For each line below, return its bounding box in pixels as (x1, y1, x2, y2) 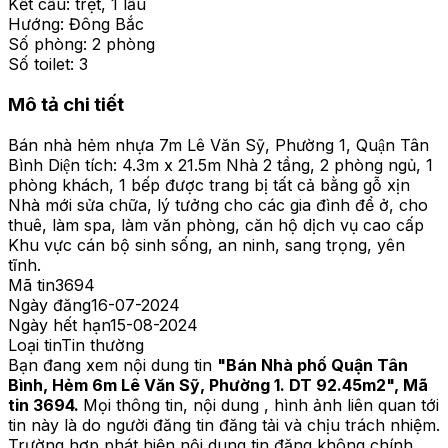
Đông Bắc (69, 14, 144, 35)
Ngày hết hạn (8, 314, 110, 335)
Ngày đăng (8, 294, 91, 315)
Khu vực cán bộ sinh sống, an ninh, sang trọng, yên (8, 234, 405, 255)
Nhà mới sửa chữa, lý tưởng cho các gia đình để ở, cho (8, 194, 428, 215)
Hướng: (8, 14, 64, 35)
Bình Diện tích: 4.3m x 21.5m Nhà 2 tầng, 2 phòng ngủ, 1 (8, 154, 433, 175)
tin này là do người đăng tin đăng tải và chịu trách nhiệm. (8, 414, 440, 435)
